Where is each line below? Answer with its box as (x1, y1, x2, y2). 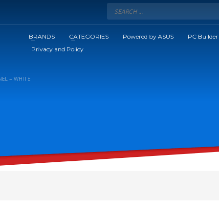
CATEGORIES (69, 32, 109, 40)
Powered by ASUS (123, 32, 174, 40)
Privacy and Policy (31, 45, 84, 53)
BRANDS (29, 32, 55, 40)
